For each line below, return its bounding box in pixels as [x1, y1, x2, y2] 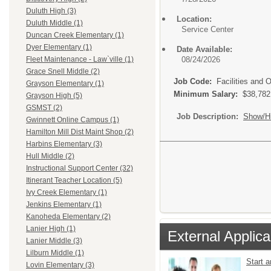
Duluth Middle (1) [26, 19, 83, 28]
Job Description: [177, 111, 243, 121]
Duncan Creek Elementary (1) [26, 31, 124, 40]
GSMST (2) [26, 103, 62, 113]
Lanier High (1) [26, 224, 76, 233]
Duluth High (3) [26, 7, 76, 16]
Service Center [181, 24, 233, 34]
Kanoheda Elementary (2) [26, 212, 111, 221]
